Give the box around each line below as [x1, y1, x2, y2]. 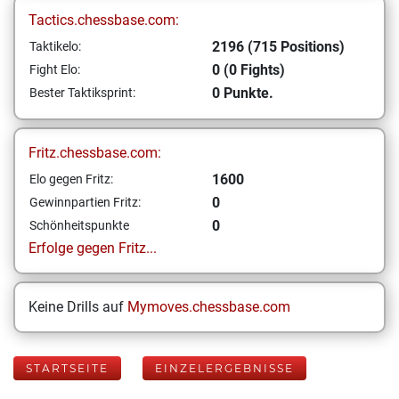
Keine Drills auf [28, 298, 127, 315]
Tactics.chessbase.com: [28, 12, 179, 28]
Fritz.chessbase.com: [28, 144, 161, 161]
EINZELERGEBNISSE [155, 362, 294, 375]
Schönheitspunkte [29, 218, 129, 232]
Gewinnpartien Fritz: [29, 195, 141, 209]
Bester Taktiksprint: [29, 85, 135, 100]
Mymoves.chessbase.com [127, 298, 290, 315]
